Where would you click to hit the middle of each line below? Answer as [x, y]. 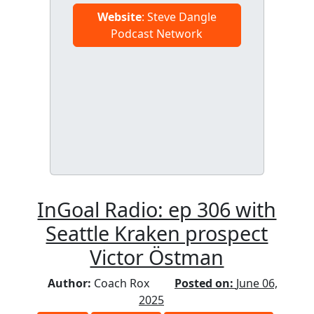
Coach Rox [123, 283]
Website [119, 16]
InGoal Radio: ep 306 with [157, 209]
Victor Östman [157, 257]
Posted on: [205, 283]
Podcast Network [157, 33]
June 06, [257, 283]
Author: [70, 283]
